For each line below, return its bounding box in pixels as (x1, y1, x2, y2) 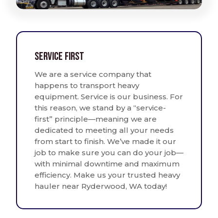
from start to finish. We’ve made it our (35, 136, 176, 146)
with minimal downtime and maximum (35, 159, 180, 168)
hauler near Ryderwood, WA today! (35, 181, 167, 191)
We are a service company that (35, 69, 151, 79)
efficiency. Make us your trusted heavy (35, 170, 180, 180)
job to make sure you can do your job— (35, 147, 183, 157)
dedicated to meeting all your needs (35, 125, 174, 135)
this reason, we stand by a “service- (35, 103, 166, 112)
